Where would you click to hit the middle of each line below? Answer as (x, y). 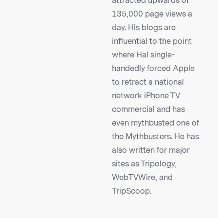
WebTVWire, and (142, 178)
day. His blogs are (144, 28)
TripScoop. (132, 191)
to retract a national (148, 82)
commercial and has (148, 109)
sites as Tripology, (144, 164)
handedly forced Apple (153, 69)
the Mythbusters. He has (155, 137)
